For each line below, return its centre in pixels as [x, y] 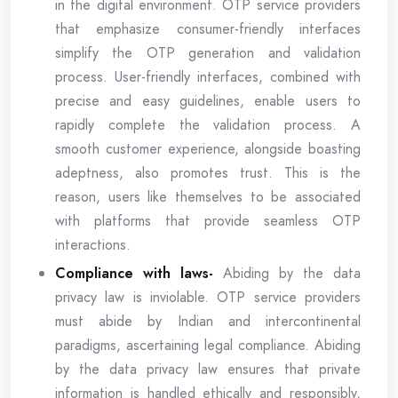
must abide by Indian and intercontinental [208, 321]
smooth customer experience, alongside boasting [208, 148]
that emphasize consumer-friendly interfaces [208, 28]
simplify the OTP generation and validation [208, 52]
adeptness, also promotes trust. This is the [208, 172]
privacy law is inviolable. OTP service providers [208, 297]
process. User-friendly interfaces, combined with [208, 76]
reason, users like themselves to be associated [208, 196]
